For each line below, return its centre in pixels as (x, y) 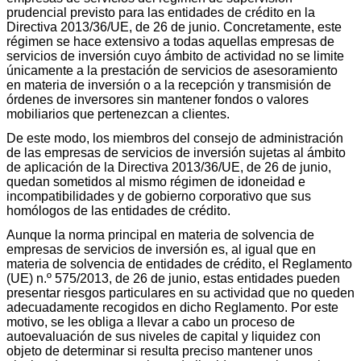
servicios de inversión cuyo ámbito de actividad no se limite (175, 56)
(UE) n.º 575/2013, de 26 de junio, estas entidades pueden (173, 278)
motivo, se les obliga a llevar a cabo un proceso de (151, 322)
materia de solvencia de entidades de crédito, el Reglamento (179, 263)
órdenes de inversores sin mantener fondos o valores (158, 99)
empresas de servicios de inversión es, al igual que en (161, 249)
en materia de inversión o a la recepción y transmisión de (169, 85)
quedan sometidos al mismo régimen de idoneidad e (156, 181)
